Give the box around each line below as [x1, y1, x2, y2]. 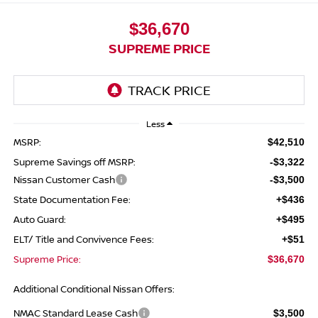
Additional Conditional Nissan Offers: [13, 283, 175, 296]
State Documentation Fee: [13, 193, 131, 207]
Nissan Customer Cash [13, 173, 115, 187]
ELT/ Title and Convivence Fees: [13, 233, 154, 246]
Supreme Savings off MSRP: [13, 155, 136, 169]
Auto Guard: [13, 213, 66, 226]
